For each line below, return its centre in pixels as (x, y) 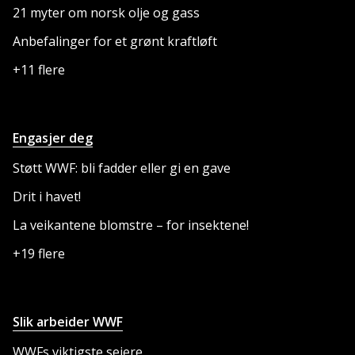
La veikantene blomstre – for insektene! (131, 225)
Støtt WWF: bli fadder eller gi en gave (122, 168)
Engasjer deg (53, 137)
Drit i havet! (47, 196)
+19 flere (39, 253)
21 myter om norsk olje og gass (106, 12)
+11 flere (39, 69)
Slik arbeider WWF (68, 321)
